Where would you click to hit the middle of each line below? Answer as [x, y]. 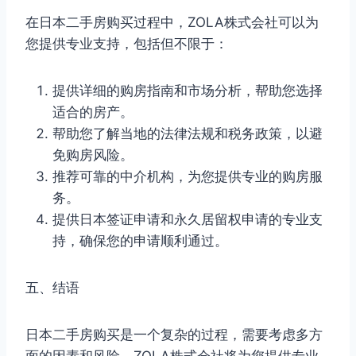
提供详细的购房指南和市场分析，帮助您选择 [188, 90]
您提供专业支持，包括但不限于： [127, 43]
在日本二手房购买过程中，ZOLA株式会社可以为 [172, 22]
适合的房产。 [93, 112]
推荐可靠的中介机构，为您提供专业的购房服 [188, 176]
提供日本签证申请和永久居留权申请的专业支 [188, 219]
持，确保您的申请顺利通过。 [140, 240]
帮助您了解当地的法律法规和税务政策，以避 [188, 133]
